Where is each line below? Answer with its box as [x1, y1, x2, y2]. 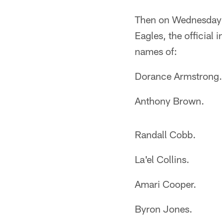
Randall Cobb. [135, 128, 196, 140]
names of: [135, 45, 177, 57]
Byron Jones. [135, 203, 192, 215]
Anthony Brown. [135, 95, 204, 107]
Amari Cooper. [135, 178, 196, 190]
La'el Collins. [135, 153, 189, 165]
